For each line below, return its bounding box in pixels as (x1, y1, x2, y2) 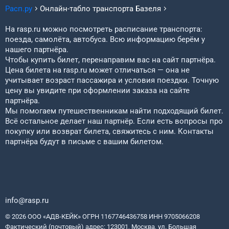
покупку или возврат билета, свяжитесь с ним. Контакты (5, 127, 214, 136)
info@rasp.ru (5, 196, 49, 205)
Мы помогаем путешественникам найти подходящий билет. (5, 106, 223, 116)
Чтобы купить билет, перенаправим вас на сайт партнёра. (5, 55, 216, 64)
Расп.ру (5, 4, 32, 13)
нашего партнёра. (5, 45, 68, 54)
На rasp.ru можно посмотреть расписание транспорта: (5, 25, 202, 34)
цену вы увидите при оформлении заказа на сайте (5, 86, 190, 95)
